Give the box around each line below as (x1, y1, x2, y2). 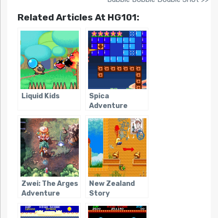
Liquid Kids (21, 92, 60, 101)
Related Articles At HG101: (17, 12, 139, 23)
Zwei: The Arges (21, 180, 78, 188)
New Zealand (89, 180, 135, 188)
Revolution (89, 199, 128, 208)
